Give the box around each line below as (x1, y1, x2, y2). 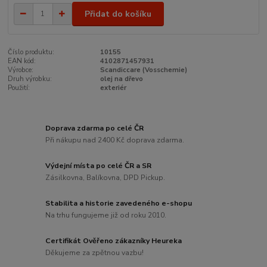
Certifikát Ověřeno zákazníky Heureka (45, 236, 182, 246)
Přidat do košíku (85, 8, 151, 20)
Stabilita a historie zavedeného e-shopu (45, 198, 193, 209)
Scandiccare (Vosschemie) (100, 65, 187, 74)
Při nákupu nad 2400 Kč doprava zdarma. (45, 135, 185, 145)
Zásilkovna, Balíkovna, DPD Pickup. (45, 172, 166, 182)
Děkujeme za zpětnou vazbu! (45, 247, 144, 257)
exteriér (100, 83, 126, 92)
